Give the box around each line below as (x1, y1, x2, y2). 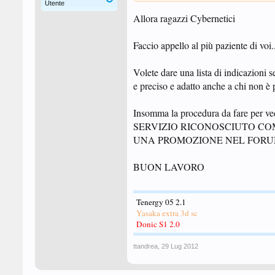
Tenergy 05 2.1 (136, 196, 186, 207)
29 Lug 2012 (161, 242, 198, 250)
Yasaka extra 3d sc (136, 207, 198, 219)
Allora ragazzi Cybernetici (133, 12, 235, 25)
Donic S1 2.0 (136, 219, 180, 230)
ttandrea (133, 242, 158, 250)
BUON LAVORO (133, 160, 204, 173)
